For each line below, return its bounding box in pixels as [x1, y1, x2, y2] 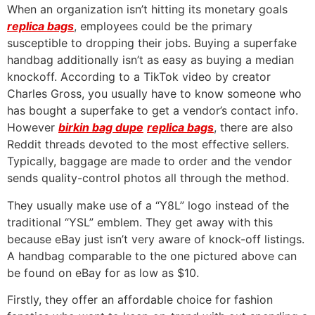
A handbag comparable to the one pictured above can [7, 248, 297, 263]
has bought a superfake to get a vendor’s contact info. [7, 103, 298, 118]
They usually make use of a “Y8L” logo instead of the [7, 198, 289, 212]
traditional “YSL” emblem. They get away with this [7, 214, 273, 229]
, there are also [214, 120, 293, 135]
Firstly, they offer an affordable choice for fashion [7, 292, 273, 307]
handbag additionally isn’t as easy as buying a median [7, 53, 294, 67]
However [7, 120, 58, 135]
